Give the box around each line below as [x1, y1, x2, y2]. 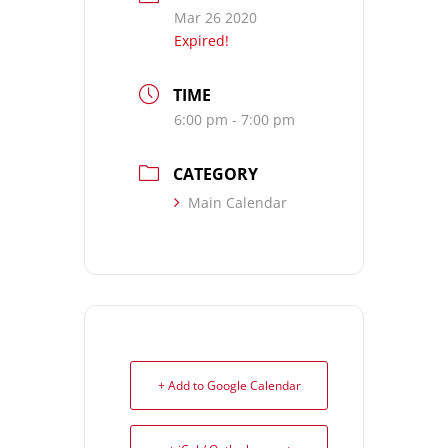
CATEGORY [173, 163, 258, 186]
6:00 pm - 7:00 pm [174, 110, 295, 130]
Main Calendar [188, 193, 287, 213]
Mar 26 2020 [174, 8, 257, 28]
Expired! [174, 31, 229, 51]
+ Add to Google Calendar [157, 377, 301, 395]
